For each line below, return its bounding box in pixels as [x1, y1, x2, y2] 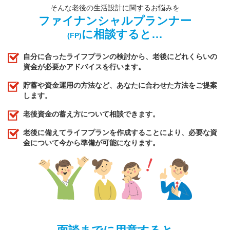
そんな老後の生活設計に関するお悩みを [50, 4, 180, 12]
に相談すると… [82, 28, 163, 41]
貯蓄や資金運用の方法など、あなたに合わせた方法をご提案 [23, 81, 217, 89]
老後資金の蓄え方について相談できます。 [23, 110, 160, 118]
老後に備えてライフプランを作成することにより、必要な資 [23, 128, 217, 137]
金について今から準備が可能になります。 [23, 139, 160, 147]
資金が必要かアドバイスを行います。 [23, 63, 145, 71]
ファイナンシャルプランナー [39, 14, 191, 27]
